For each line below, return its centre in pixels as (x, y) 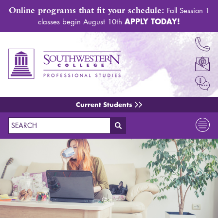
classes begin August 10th (81, 22)
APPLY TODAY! (152, 21)
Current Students (104, 105)
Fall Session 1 (187, 10)
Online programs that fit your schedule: (86, 10)
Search (194, 127)
